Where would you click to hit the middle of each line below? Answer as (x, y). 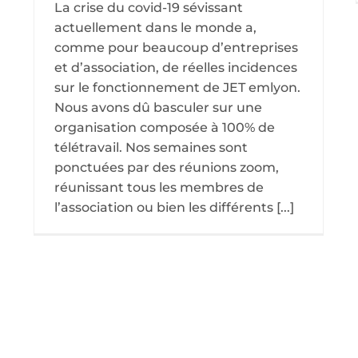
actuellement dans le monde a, (155, 28)
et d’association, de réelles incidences (176, 68)
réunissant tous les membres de (159, 187)
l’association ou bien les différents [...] (174, 207)
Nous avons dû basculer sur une (158, 107)
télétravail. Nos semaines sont (151, 147)
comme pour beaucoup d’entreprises (176, 48)
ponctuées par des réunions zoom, (167, 167)
